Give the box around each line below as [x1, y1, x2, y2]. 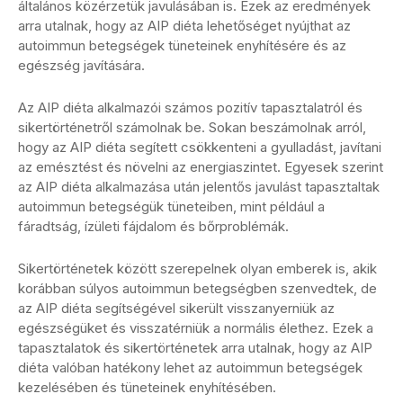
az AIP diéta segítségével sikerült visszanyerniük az [18, 299, 335, 317]
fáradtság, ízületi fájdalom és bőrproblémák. [18, 217, 289, 235]
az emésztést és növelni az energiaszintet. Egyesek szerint [18, 157, 383, 175]
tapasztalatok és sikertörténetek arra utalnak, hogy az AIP [18, 338, 372, 356]
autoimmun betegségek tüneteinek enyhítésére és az [18, 36, 346, 54]
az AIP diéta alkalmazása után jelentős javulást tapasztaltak [18, 177, 380, 195]
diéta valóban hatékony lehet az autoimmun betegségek [18, 358, 363, 376]
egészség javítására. [18, 56, 145, 74]
